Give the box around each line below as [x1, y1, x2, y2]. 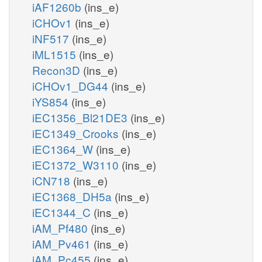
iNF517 [32, 30, 72, 46]
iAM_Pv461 [32, 235, 94, 251]
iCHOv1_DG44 [32, 77, 111, 94]
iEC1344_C [32, 204, 94, 220]
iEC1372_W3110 [32, 156, 122, 173]
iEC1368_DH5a [32, 188, 115, 204]
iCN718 [32, 172, 73, 188]
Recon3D [32, 61, 83, 78]
